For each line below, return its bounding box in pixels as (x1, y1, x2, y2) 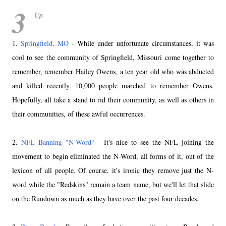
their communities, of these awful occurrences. (12, 108, 145, 119)
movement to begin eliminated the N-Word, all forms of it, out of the (12, 151, 214, 161)
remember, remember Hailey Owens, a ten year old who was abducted (12, 66, 214, 76)
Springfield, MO (21, 38, 69, 48)
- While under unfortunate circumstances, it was (69, 38, 214, 48)
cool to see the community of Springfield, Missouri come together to (12, 52, 214, 62)
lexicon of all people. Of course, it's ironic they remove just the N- (12, 165, 214, 175)
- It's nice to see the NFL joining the (94, 137, 214, 147)
